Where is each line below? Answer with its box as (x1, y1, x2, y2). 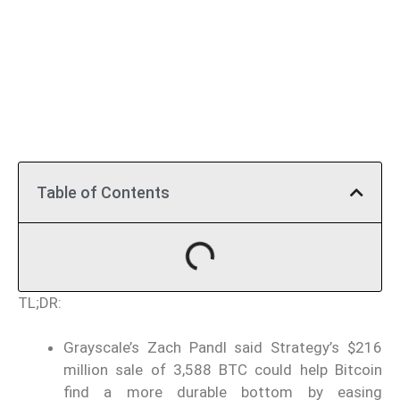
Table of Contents (37, 182, 170, 202)
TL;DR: (18, 293, 62, 312)
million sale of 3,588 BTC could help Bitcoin (63, 361, 382, 379)
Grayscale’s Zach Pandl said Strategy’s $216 (63, 338, 382, 357)
